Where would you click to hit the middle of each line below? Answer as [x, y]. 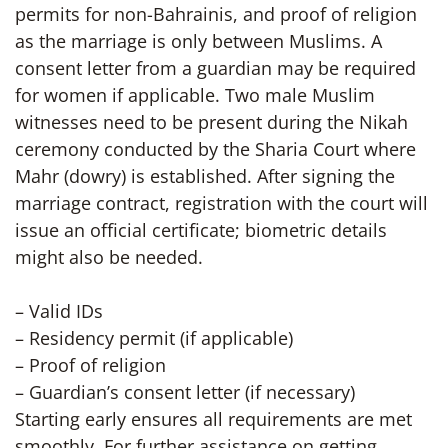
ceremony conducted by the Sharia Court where [215, 149]
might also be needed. [109, 257]
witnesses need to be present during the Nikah [211, 122]
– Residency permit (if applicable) [154, 338]
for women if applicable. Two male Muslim [195, 95]
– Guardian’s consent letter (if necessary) [185, 392]
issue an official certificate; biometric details [201, 230]
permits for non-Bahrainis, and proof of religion [216, 14]
